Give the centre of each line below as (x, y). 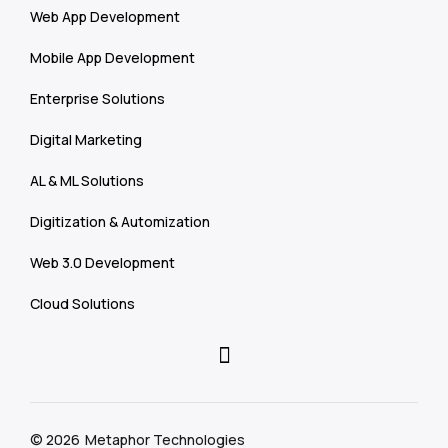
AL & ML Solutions (87, 180)
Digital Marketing (86, 139)
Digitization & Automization (120, 221)
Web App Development (105, 16)
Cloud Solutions (82, 303)
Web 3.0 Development (102, 262)
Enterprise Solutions (97, 98)
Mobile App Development (112, 57)
